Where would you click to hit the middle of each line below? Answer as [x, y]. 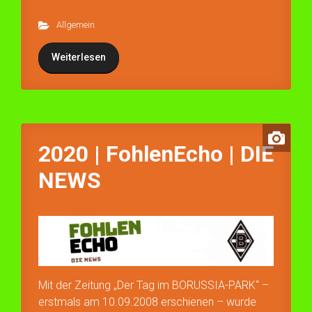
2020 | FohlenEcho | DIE [156, 154]
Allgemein [75, 24]
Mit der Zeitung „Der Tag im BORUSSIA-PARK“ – [154, 285]
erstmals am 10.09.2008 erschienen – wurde [147, 302]
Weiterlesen [79, 57]
